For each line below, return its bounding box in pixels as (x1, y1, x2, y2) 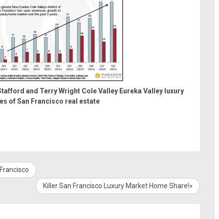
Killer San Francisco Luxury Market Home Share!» (43, 182, 193, 190)
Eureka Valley (119, 87, 163, 95)
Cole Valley (82, 87, 118, 95)
